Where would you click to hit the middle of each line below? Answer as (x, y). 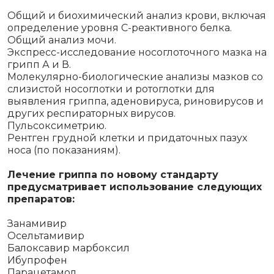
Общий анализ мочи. (62, 40)
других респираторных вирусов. (91, 113)
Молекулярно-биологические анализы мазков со (135, 77)
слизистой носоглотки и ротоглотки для (111, 89)
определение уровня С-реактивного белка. (120, 28)
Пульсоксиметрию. (57, 126)
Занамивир (37, 224)
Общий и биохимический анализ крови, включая (137, 16)
